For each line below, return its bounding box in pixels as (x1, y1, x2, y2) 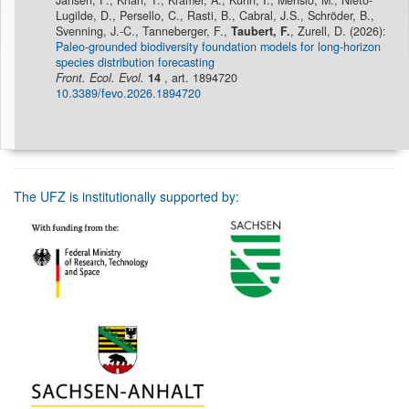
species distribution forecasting (56, 54, 215, 71)
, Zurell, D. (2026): (290, 23, 386, 40)
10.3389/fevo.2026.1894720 (56, 85, 201, 102)
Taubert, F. (231, 23, 290, 40)
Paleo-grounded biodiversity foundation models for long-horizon (56, 38, 381, 56)
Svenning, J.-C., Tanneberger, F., (56, 23, 231, 40)
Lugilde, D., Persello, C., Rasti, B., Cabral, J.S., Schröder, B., (56, 7, 374, 25)
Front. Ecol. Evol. (56, 69, 144, 87)
